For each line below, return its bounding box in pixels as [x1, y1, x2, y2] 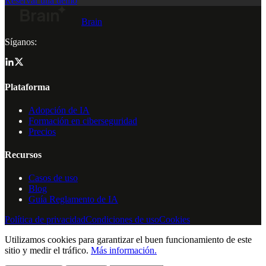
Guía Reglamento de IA [28, 194, 118, 205]
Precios [28, 126, 56, 137]
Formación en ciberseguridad [28, 115, 137, 126]
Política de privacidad [5, 214, 85, 225]
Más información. [91, 245, 157, 256]
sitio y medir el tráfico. [5, 245, 91, 256]
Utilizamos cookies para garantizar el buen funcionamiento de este [5, 235, 252, 245]
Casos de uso [28, 173, 78, 183]
